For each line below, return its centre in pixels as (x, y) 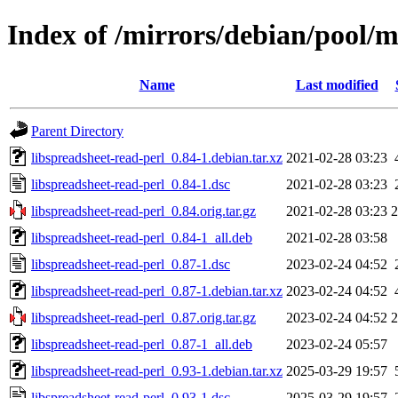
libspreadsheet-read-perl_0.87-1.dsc (131, 264)
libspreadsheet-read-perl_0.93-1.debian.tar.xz (157, 370)
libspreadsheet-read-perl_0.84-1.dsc (131, 184)
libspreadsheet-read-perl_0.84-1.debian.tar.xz (157, 157)
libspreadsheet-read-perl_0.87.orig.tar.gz (143, 317)
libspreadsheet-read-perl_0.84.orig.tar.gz (143, 211)
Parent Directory (77, 131)
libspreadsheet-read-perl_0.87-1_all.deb (142, 344)
